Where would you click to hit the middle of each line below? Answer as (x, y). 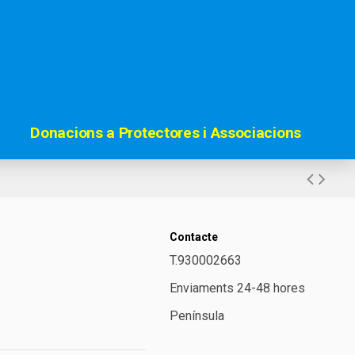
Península (197, 315)
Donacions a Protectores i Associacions (166, 133)
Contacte (194, 237)
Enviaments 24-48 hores (238, 288)
